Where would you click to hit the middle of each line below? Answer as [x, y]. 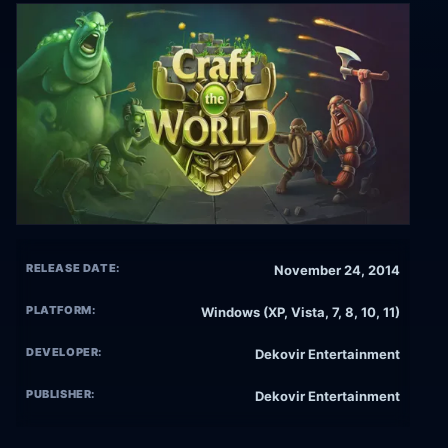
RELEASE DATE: [73, 268]
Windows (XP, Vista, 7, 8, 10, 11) [300, 312]
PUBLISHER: [61, 394]
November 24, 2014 [337, 270]
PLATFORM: [61, 310]
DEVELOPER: [64, 352]
